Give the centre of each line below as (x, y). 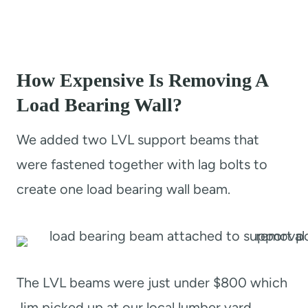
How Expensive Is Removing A (142, 80)
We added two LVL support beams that (138, 139)
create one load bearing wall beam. (123, 189)
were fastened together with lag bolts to (142, 164)
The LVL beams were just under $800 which (152, 282)
